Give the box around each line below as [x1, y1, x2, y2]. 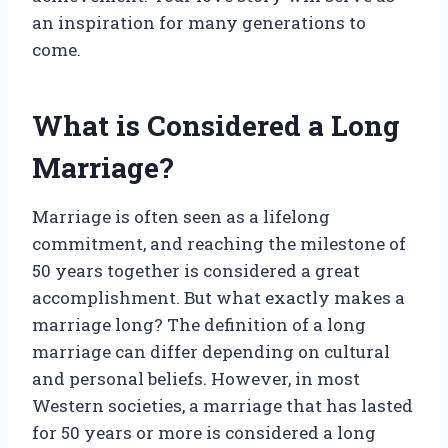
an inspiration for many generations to [32, 11, 366, 35]
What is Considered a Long [32, 107, 400, 145]
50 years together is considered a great [32, 259, 360, 283]
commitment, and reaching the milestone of [32, 232, 406, 256]
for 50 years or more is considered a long [32, 421, 376, 445]
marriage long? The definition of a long [32, 313, 366, 337]
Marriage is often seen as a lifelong [32, 205, 330, 229]
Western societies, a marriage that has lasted [32, 394, 413, 418]
